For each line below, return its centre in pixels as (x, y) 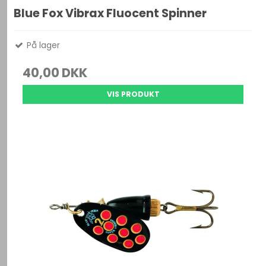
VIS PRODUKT (133, 94)
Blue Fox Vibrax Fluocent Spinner (110, 13)
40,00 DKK (55, 72)
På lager (42, 45)
